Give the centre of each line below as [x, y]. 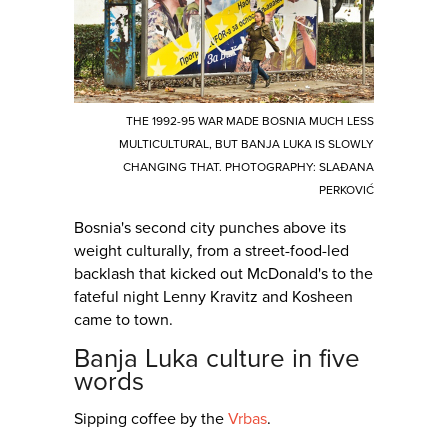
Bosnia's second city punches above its [210, 228]
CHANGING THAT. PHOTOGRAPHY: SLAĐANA [248, 167]
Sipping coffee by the [151, 419]
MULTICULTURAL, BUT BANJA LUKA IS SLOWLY [246, 144]
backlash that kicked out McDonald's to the [223, 274]
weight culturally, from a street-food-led [211, 251]
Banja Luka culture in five [217, 358]
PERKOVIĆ [346, 190]
